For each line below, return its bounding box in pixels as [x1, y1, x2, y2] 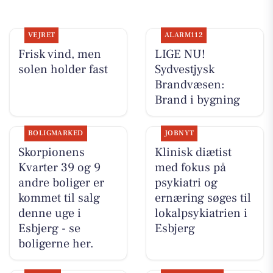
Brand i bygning [154, 91, 240, 108]
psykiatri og [154, 174, 218, 191]
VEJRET [27, 30, 55, 40]
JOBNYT [164, 128, 194, 138]
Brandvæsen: [154, 76, 225, 93]
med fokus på [154, 159, 226, 175]
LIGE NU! [154, 46, 205, 62]
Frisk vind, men [18, 46, 101, 62]
